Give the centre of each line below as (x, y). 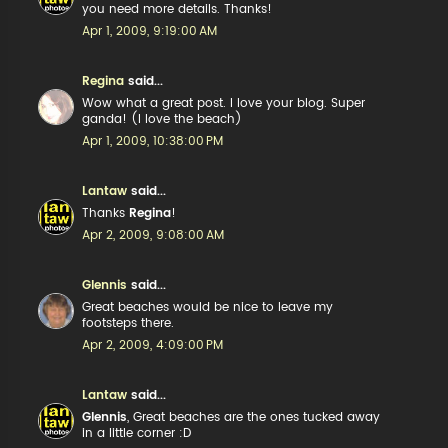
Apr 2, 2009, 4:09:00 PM (153, 345)
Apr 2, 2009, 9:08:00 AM (153, 235)
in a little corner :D (137, 433)
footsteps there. (128, 323)
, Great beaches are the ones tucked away (254, 417)
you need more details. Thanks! (177, 9)
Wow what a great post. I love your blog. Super (224, 103)
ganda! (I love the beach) (162, 119)
